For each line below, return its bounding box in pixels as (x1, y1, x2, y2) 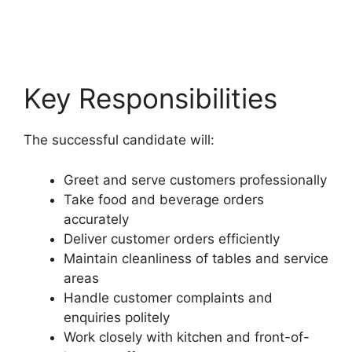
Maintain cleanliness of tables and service (64, 250, 328, 266)
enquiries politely (64, 309, 170, 325)
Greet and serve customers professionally (64, 171, 327, 188)
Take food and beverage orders (64, 191, 264, 207)
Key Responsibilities (24, 82, 277, 115)
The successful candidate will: (24, 132, 214, 148)
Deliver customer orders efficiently (64, 230, 280, 247)
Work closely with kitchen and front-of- (64, 328, 310, 345)
